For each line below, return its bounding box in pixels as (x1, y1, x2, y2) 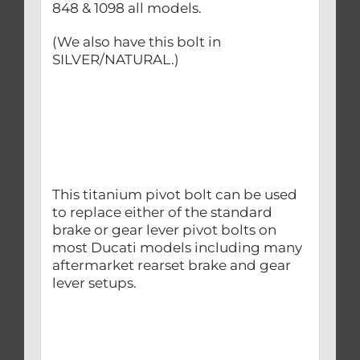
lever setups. (51, 274, 143, 291)
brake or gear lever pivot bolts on (51, 221, 276, 238)
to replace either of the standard (51, 203, 272, 220)
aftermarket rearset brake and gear (51, 256, 291, 273)
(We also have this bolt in (51, 33, 221, 50)
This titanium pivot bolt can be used (51, 186, 297, 202)
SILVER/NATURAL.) (51, 51, 179, 67)
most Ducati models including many (51, 239, 302, 256)
